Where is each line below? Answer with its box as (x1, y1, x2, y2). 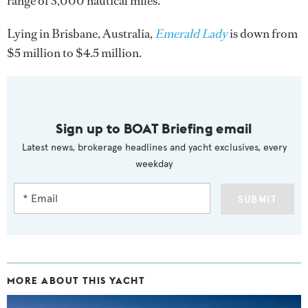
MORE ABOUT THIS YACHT (7, 274, 146, 287)
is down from (228, 25, 298, 42)
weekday (135, 157, 173, 170)
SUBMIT (237, 193, 277, 206)
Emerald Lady (155, 25, 228, 42)
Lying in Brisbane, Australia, (7, 25, 155, 42)
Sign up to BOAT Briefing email (56, 119, 252, 137)
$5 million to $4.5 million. (7, 44, 142, 61)
